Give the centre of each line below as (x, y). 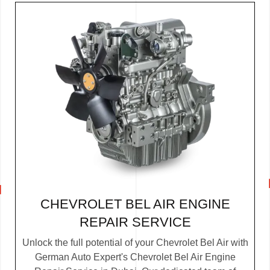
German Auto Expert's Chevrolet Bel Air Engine (135, 257)
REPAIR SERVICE (135, 222)
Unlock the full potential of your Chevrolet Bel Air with (135, 242)
